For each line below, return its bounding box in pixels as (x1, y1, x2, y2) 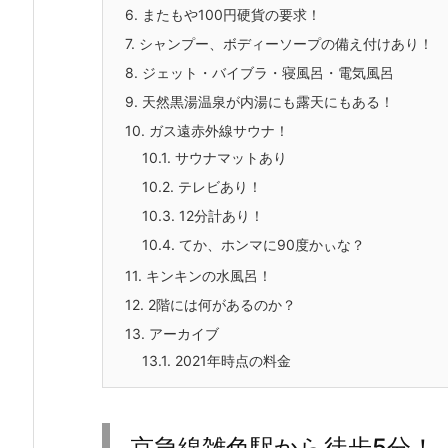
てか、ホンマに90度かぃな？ (175, 235, 365, 253)
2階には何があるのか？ (144, 295, 296, 313)
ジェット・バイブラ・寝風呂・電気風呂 (138, 63, 394, 81)
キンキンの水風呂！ (142, 266, 272, 284)
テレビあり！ (174, 177, 262, 195)
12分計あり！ (175, 206, 264, 224)
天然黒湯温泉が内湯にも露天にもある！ (138, 92, 394, 110)
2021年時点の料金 (171, 351, 291, 369)
